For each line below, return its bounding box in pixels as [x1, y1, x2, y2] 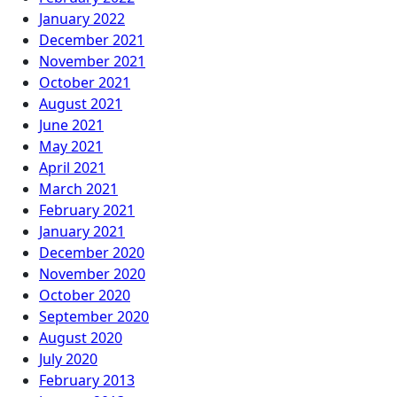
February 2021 [39, 200, 135, 220]
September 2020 [39, 307, 149, 326]
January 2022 [39, 9, 125, 28]
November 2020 [39, 264, 145, 284]
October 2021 [39, 73, 130, 92]
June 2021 [39, 115, 104, 135]
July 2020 [39, 349, 97, 369]
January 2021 [39, 222, 125, 241]
